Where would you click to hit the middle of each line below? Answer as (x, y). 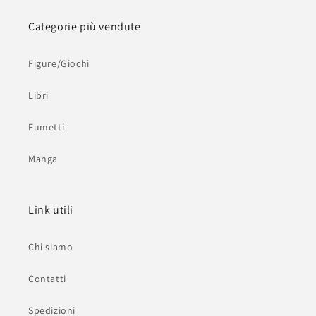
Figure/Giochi (59, 63)
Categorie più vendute (85, 26)
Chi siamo (51, 247)
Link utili (51, 210)
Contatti (47, 279)
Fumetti (47, 127)
